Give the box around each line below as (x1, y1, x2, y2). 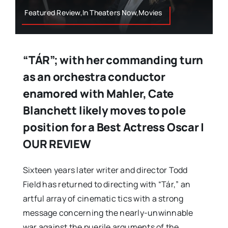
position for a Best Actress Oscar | (22, 120, 205, 135)
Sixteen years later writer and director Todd (22, 164, 188, 176)
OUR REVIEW (22, 136, 91, 152)
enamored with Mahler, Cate (22, 86, 174, 102)
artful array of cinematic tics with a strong (22, 193, 184, 205)
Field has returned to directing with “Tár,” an (22, 179, 191, 190)
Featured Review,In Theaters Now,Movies (24, 7, 162, 17)
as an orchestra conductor (22, 69, 165, 85)
